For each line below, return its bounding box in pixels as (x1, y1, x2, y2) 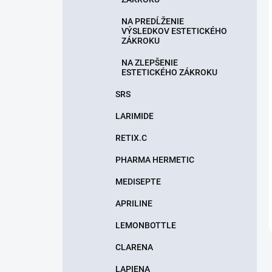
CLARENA (115, 242, 153, 252)
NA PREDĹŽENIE (121, 16, 184, 26)
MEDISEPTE (115, 177, 161, 186)
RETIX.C (115, 133, 147, 143)
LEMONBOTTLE (115, 220, 176, 230)
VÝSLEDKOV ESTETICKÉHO (121, 26, 227, 36)
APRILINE (115, 199, 152, 208)
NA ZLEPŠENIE (121, 58, 178, 67)
